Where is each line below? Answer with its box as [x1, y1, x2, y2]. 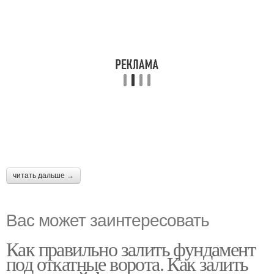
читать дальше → [13, 171, 74, 180]
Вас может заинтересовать [6, 207, 209, 231]
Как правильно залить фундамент [6, 235, 255, 262]
